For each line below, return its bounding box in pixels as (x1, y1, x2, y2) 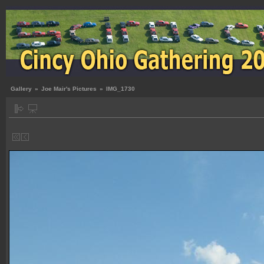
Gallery (11, 85, 32, 92)
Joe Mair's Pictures (41, 85, 97, 92)
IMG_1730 (106, 85, 135, 92)
